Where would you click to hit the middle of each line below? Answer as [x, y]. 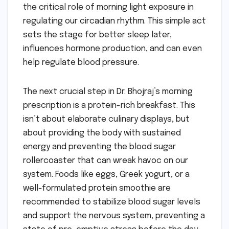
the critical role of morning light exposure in [108, 8]
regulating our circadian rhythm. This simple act [114, 21]
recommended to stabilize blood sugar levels [112, 202]
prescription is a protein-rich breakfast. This [109, 106]
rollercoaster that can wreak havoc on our [106, 161]
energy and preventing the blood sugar [99, 147]
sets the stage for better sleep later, [97, 35]
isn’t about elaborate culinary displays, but [106, 120]
